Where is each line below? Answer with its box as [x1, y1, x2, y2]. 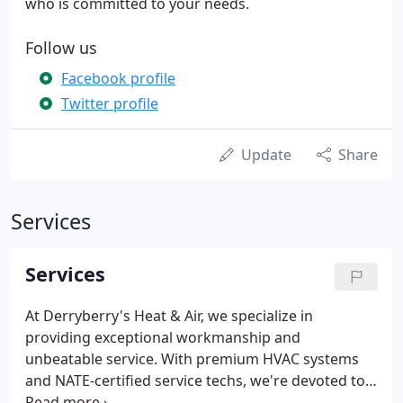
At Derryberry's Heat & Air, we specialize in [25, 306, 313, 326]
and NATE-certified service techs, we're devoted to [25, 371, 365, 390]
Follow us [25, 37, 97, 58]
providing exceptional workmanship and [25, 327, 300, 347]
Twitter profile [61, 94, 158, 113]
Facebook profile [61, 68, 175, 88]
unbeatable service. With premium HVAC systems [25, 349, 359, 369]
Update [241, 145, 291, 165]
